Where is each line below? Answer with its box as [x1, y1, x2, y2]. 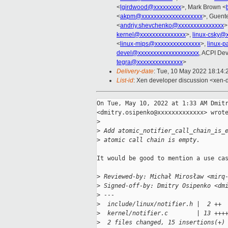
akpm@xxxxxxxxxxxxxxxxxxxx [120, 13, 203, 20]
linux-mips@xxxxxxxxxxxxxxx [120, 40, 201, 48]
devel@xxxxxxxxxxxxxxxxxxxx [117, 49, 199, 57]
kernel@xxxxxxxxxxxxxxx [117, 31, 186, 39]
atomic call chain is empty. [100, 136, 200, 144]
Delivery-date [117, 68, 154, 75]
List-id [117, 77, 133, 84]
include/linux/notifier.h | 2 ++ [100, 201, 221, 208]
